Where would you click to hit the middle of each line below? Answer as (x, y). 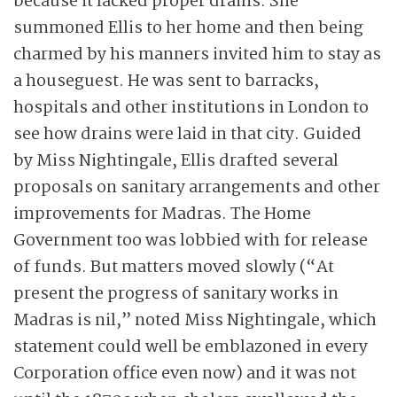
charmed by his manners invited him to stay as (197, 55)
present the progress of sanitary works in (176, 294)
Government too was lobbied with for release (191, 241)
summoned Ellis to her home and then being (188, 28)
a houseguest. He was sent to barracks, (166, 82)
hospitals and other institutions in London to (191, 108)
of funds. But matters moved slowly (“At (174, 268)
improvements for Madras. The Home (162, 214)
